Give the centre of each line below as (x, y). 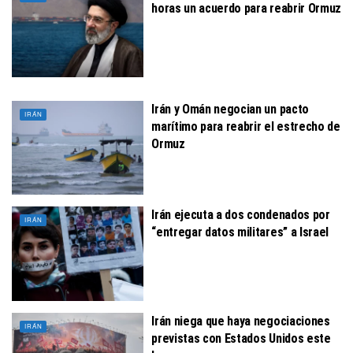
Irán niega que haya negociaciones (241, 321)
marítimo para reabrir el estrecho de (246, 126)
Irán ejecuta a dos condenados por (241, 215)
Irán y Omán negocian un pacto (230, 109)
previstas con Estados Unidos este (241, 338)
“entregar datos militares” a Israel (240, 232)
